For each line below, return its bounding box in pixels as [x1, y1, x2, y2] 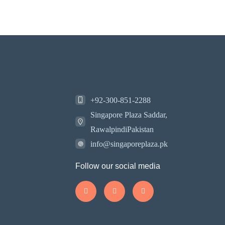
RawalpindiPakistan [90, 125, 154, 134]
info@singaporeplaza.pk [90, 139, 168, 148]
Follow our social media [75, 161, 160, 170]
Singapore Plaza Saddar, [90, 110, 167, 119]
